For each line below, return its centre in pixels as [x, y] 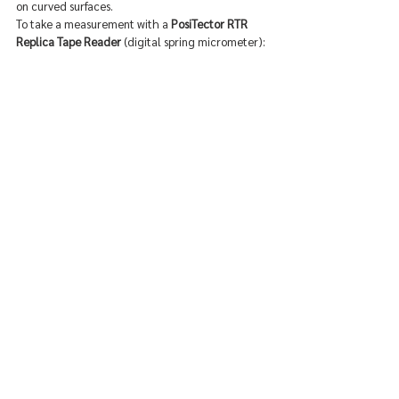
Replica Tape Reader [69, 42]
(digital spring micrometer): [193, 42]
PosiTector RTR [211, 24]
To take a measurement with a [94, 24]
